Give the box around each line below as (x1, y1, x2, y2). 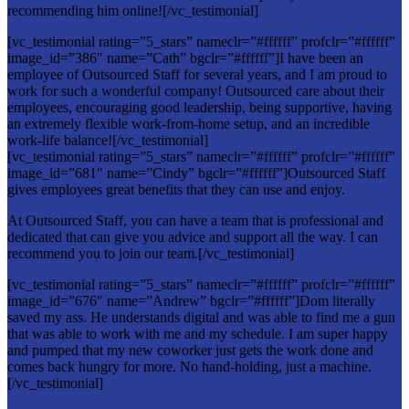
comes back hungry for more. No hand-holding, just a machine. (7, 358, 372, 374)
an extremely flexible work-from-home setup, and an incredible (7, 115, 370, 131)
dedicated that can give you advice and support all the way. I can (7, 228, 378, 245)
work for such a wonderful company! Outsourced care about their (7, 82, 384, 99)
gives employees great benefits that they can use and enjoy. (7, 181, 345, 197)
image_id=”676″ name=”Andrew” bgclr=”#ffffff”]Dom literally (7, 292, 375, 309)
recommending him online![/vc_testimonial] (7, 2, 258, 18)
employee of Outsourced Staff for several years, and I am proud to (7, 66, 387, 82)
